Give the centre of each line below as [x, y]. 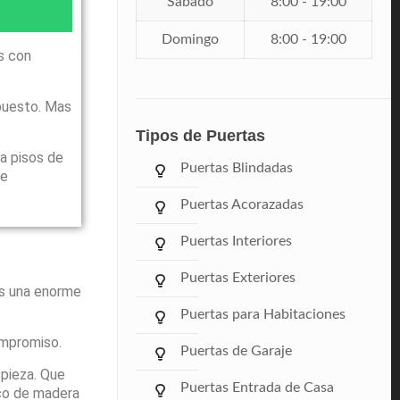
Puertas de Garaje [237, 351]
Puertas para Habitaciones [263, 315]
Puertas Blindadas [237, 168]
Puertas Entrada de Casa [258, 388]
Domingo [191, 40]
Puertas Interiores [237, 242]
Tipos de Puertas [201, 136]
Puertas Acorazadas [242, 205]
